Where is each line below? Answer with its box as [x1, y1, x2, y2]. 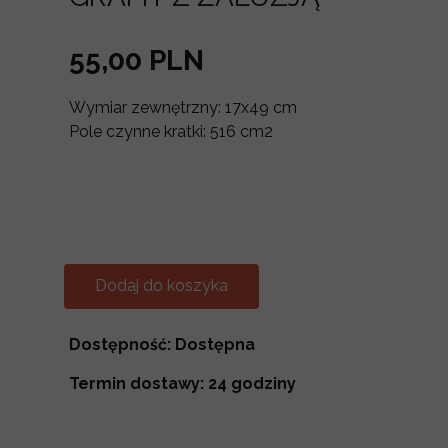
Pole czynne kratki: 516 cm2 [69, 122, 273, 141]
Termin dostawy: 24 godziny [69, 374, 296, 393]
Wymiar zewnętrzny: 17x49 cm [69, 98, 297, 117]
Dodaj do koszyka [95, 276, 228, 295]
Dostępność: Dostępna [69, 335, 255, 354]
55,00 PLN [69, 44, 204, 77]
